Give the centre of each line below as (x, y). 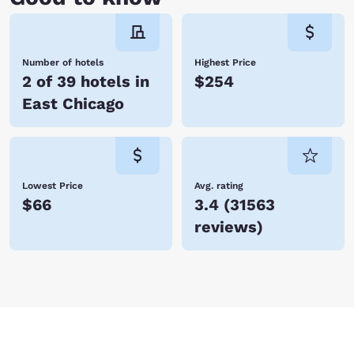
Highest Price (225, 62)
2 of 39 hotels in (86, 81)
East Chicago (73, 104)
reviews (226, 227)
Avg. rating (219, 186)
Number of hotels (63, 62)
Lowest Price (53, 186)
